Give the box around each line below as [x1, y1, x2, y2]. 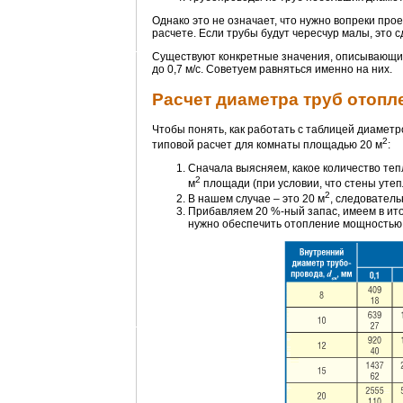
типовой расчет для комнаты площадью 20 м [152, 139, 382, 152]
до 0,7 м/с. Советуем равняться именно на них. [152, 63, 392, 76]
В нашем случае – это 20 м [188, 193, 325, 206]
